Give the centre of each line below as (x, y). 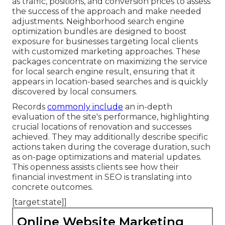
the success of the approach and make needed (107, 11)
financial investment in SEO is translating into (102, 177)
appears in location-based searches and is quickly (110, 81)
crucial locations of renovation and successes (102, 127)
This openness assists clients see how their (95, 167)
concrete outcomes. (52, 187)
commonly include (85, 106)
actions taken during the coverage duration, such (111, 147)
